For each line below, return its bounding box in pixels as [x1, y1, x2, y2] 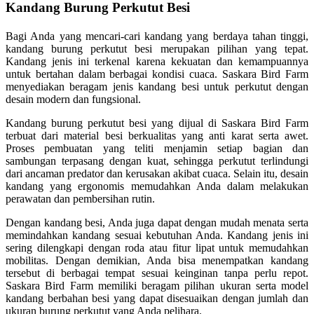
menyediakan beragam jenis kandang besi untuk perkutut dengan [6, 80, 308, 93]
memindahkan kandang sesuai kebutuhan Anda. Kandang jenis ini [6, 228, 308, 241]
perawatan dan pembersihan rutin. [6, 192, 155, 205]
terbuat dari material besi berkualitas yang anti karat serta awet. [6, 129, 308, 142]
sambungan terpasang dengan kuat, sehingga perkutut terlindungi [6, 154, 308, 167]
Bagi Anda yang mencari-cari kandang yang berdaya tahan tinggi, [6, 29, 308, 42]
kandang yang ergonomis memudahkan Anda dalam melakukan [6, 179, 308, 192]
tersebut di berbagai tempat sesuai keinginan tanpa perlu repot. [6, 266, 308, 279]
